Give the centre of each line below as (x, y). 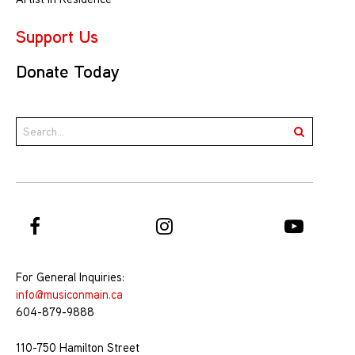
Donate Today (68, 71)
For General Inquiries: (70, 277)
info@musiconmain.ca (69, 294)
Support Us (57, 36)
